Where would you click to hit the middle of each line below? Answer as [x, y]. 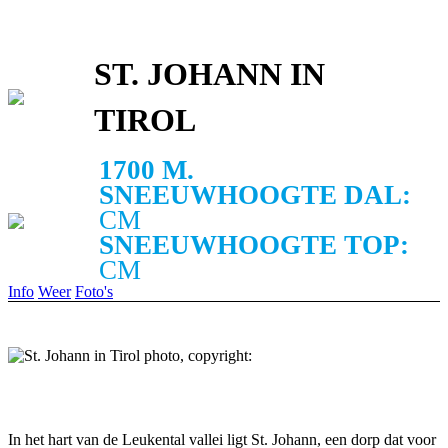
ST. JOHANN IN [210, 74]
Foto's [94, 292]
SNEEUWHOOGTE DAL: [255, 195]
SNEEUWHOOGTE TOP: [254, 245]
